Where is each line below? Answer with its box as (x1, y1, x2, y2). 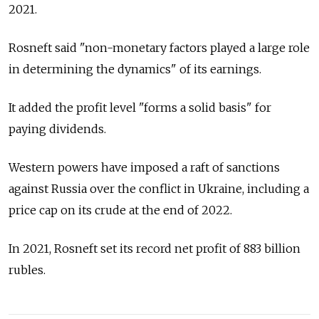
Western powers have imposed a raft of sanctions (9, 159, 280, 174)
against (9, 181, 48, 196)
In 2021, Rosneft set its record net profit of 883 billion (9, 241, 300, 256)
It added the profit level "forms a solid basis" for (9, 100, 271, 115)
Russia (51, 181, 87, 196)
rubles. (9, 262, 46, 277)
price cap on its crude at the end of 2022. (9, 202, 232, 217)
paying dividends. (9, 121, 106, 136)
